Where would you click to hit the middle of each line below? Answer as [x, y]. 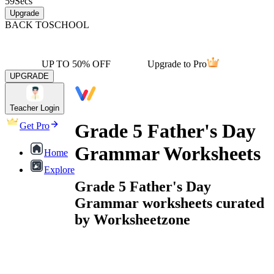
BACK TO [27, 25]
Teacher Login [35, 108]
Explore [59, 170]
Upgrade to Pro [177, 64]
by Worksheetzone [132, 219]
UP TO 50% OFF [76, 64]
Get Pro [35, 126]
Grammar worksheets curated [169, 203]
